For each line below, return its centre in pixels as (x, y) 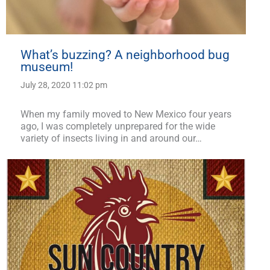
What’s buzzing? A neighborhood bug (125, 55)
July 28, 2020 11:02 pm (64, 85)
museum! (47, 67)
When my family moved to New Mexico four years (126, 115)
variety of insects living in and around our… (111, 139)
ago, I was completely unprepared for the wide (118, 127)
